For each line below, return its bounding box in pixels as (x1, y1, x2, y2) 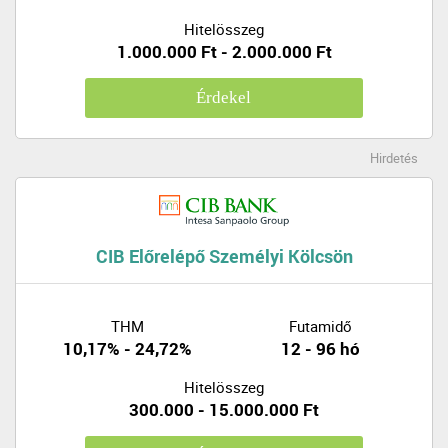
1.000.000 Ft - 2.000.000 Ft (116, 39, 332, 63)
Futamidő (289, 315, 352, 336)
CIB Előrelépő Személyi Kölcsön (95, 243, 353, 268)
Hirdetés (370, 148, 418, 167)
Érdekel (196, 87, 252, 107)
